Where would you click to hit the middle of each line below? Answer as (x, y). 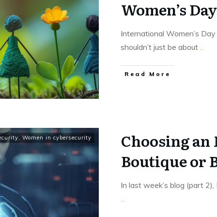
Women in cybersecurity (57, 137)
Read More (147, 74)
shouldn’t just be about (160, 47)
